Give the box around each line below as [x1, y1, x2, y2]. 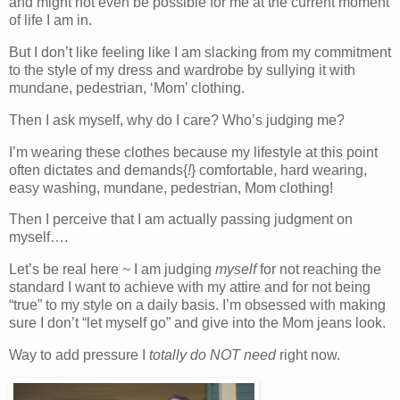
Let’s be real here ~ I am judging [9, 262, 215, 278]
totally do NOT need [149, 346, 276, 362]
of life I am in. [9, 12, 92, 29]
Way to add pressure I [9, 346, 149, 362]
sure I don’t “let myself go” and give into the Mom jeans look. [9, 315, 386, 331]
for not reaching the [256, 262, 381, 278]
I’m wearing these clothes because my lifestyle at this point [9, 144, 378, 160]
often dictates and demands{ [9, 162, 187, 178]
